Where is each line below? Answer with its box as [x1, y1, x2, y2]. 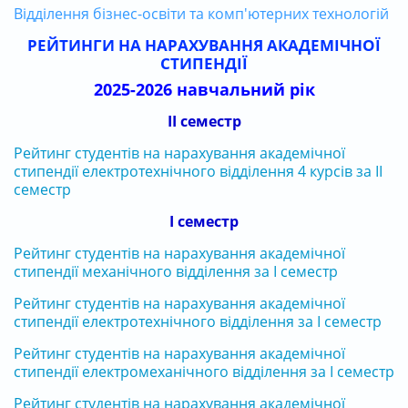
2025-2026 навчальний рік [93, 77, 315, 100]
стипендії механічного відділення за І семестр [14, 260, 338, 281]
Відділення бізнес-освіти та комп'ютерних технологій [14, 3, 389, 24]
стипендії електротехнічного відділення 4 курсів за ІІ [14, 160, 382, 181]
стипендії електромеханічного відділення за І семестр [14, 361, 394, 382]
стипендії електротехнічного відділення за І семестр [14, 311, 382, 331]
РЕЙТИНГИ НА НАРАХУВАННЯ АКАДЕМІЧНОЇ [27, 34, 381, 56]
